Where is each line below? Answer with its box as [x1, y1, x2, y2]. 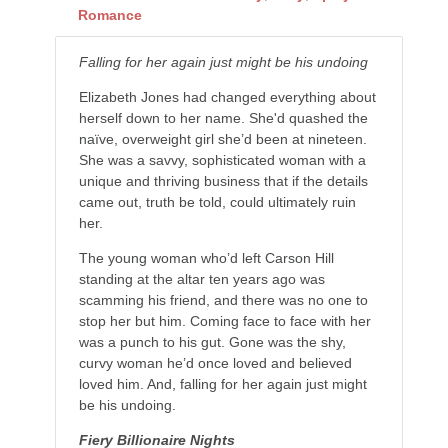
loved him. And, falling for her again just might [78, 375, 367, 392]
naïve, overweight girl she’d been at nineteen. [78, 130, 367, 147]
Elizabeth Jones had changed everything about [78, 88, 376, 105]
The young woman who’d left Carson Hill [78, 249, 334, 266]
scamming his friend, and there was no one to [78, 291, 368, 308]
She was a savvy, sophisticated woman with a [78, 151, 366, 168]
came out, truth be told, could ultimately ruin [78, 193, 356, 210]
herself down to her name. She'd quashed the [78, 109, 368, 126]
